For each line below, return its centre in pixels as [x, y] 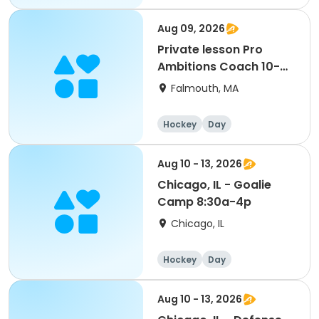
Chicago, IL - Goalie [214, 185]
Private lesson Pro [210, 49]
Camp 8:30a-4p [204, 202]
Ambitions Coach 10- [219, 67]
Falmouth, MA [205, 88]
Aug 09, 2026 [191, 28]
